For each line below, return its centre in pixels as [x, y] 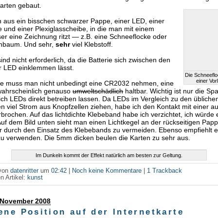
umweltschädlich [98, 91]
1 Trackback [165, 171]
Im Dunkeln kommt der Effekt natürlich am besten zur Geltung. [109, 155]
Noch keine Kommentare [107, 171]
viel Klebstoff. [92, 45]
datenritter [25, 171]
